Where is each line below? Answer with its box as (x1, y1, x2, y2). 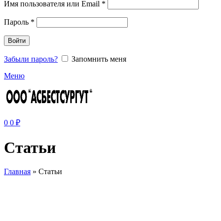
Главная (4, 167, 31, 176)
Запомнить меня (72, 55, 126, 64)
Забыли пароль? (4, 55, 58, 64)
